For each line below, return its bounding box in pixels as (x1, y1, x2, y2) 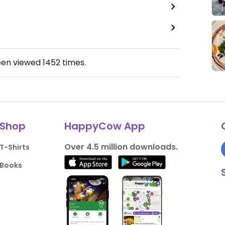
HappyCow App (64, 119, 145, 134)
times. (60, 57, 86, 69)
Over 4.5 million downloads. (64, 141, 178, 153)
